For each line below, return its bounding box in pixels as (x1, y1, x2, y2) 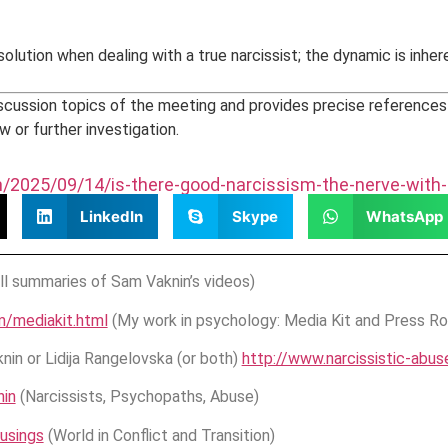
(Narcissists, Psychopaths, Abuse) (15, 387, 259, 407)
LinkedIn (80, 206, 144, 226)
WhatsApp (366, 206, 444, 226)
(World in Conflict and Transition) (43, 425, 275, 445)
